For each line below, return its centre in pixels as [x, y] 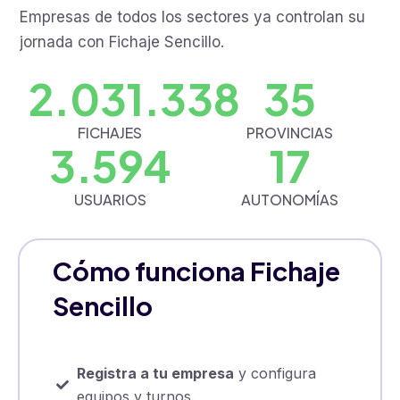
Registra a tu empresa [155, 374]
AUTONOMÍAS [290, 200]
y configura [275, 374]
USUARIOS [110, 200]
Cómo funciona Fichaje [197, 271]
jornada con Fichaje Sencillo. [122, 42]
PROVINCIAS [290, 133]
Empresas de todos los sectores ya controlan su [193, 17]
